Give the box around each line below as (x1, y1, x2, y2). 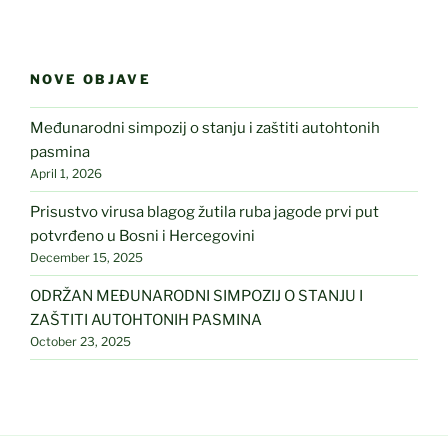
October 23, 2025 (30, 333, 131, 349)
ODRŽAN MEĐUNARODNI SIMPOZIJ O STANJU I (30, 286, 363, 305)
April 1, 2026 (30, 165, 102, 181)
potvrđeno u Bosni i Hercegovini (30, 226, 255, 245)
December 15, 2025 (30, 249, 143, 265)
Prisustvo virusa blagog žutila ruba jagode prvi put (30, 202, 379, 221)
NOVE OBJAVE (30, 70, 151, 87)
